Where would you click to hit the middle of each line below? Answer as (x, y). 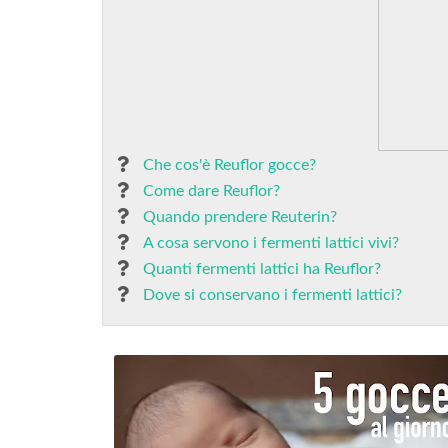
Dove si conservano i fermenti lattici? (272, 295)
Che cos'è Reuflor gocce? (229, 165)
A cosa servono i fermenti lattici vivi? (271, 243)
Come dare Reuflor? (211, 191)
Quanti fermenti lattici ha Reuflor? (262, 269)
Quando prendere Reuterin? (240, 217)
